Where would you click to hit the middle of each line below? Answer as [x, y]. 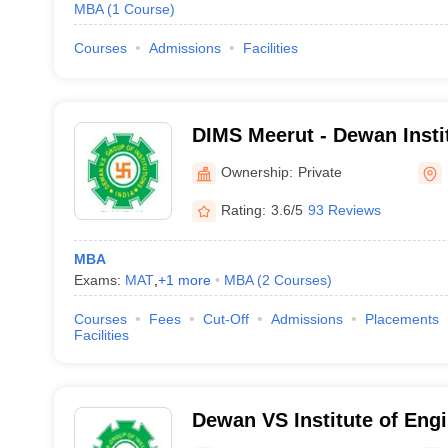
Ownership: [256, 171]
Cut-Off [225, 319]
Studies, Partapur [274, 161]
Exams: [99, 280]
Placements [401, 319]
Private [319, 171]
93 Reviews [344, 209]
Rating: [243, 209]
